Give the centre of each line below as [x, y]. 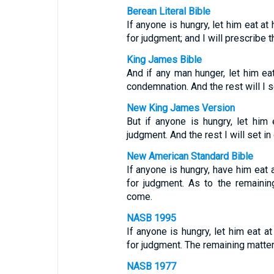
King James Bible [164, 60]
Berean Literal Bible [168, 11]
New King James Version [180, 108]
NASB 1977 [151, 266]
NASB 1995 [151, 218]
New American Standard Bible [190, 156]
